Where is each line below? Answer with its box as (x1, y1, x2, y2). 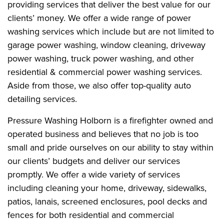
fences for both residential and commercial (7, 209, 174, 220)
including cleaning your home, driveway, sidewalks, (7, 182, 206, 193)
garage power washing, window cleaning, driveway (7, 39, 205, 50)
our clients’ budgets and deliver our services (7, 155, 180, 166)
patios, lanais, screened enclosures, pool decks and (7, 195, 207, 207)
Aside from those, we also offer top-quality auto (7, 79, 191, 91)
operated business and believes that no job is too (7, 128, 198, 139)
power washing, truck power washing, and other (7, 52, 194, 64)
